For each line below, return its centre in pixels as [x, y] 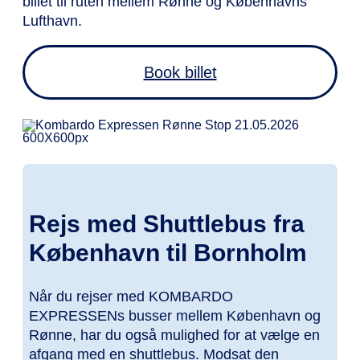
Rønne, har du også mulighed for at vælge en [174, 335]
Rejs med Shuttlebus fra [167, 224]
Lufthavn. [54, 21]
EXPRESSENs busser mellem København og [175, 316]
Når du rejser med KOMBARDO [131, 297]
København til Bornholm [168, 253]
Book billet [180, 73]
